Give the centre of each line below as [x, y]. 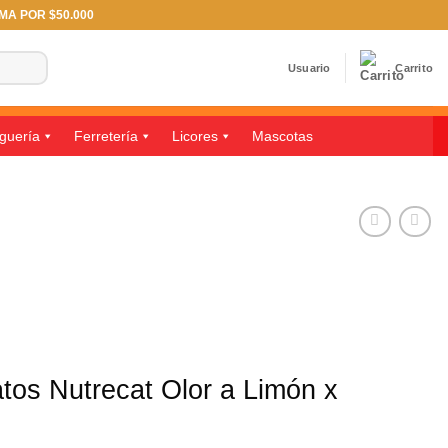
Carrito [414, 67]
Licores [194, 136]
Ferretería [105, 136]
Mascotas [282, 136]
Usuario [309, 67]
